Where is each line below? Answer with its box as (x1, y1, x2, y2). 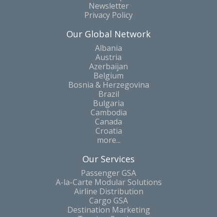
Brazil (98, 88, 119, 99)
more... (96, 134, 121, 145)
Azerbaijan (89, 61, 128, 72)
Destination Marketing (67, 204, 150, 215)
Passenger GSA (81, 167, 136, 178)
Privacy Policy (84, 9, 133, 20)
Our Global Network (66, 28, 151, 40)
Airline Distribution (74, 186, 143, 197)
